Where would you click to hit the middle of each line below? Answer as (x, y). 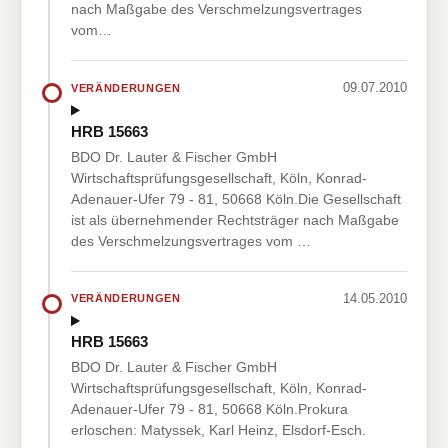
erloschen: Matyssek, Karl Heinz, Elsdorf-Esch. (218, 430)
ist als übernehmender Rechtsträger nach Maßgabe (235, 219)
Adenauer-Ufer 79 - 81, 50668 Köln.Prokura (209, 409)
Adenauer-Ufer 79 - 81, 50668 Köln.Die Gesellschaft (236, 198)
